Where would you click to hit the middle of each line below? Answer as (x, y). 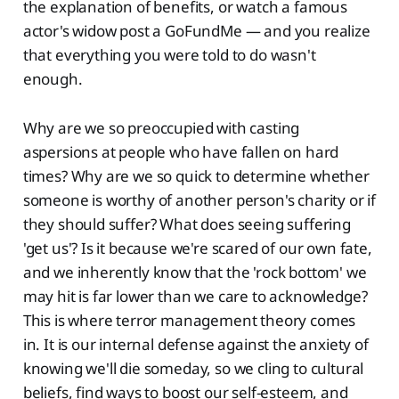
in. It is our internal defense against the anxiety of (195, 344)
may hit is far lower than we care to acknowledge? (195, 296)
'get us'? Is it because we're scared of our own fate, (197, 248)
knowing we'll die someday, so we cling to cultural (193, 368)
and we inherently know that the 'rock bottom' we (195, 272)
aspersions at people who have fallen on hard (181, 151)
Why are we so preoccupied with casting (161, 127)
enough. (53, 78)
